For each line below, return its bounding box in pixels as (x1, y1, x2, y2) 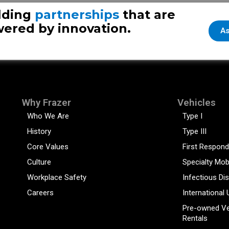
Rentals (182, 213, 208, 223)
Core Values (27, 142, 68, 151)
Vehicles (177, 96, 216, 108)
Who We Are (27, 111, 69, 121)
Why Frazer (21, 96, 71, 108)
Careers (27, 188, 54, 197)
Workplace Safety (27, 172, 86, 182)
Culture (27, 157, 51, 167)
